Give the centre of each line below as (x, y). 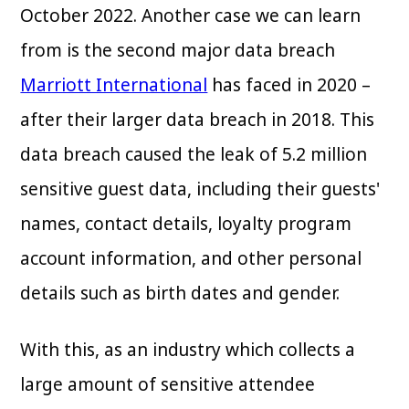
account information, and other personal (191, 259)
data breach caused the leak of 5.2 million (194, 155)
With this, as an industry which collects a (188, 350)
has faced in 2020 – (289, 85)
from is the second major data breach (178, 51)
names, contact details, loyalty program (186, 224)
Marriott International (114, 85)
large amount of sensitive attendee (168, 385)
